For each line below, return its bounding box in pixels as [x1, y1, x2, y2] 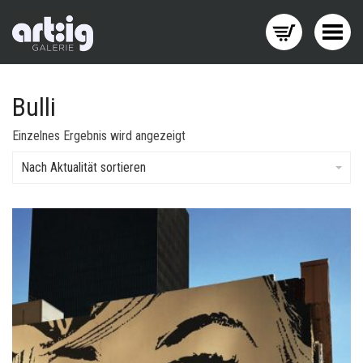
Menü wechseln [243, 32, 332, 47]
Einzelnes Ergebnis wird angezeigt [12, 128, 186, 143]
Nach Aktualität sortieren [21, 160, 146, 175]
